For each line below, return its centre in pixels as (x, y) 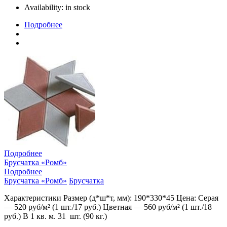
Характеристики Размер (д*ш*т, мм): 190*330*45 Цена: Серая (111, 198)
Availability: (45, 7)
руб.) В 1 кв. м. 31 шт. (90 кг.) (55, 216)
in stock (78, 7)
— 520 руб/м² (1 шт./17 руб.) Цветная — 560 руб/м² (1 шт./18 (108, 207)
